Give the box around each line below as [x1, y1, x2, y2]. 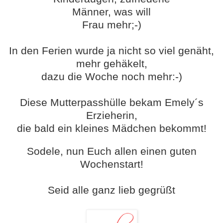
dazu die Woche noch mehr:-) [41, 71, 182, 83]
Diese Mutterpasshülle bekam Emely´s [19, 97, 204, 109]
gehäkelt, [100, 58, 147, 70]
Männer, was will [72, 6, 151, 18]
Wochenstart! [80, 158, 143, 170]
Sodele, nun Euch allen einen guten [26, 145, 197, 157]
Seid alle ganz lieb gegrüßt [48, 184, 175, 196]
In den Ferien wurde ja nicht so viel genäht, [9, 45, 214, 57]
